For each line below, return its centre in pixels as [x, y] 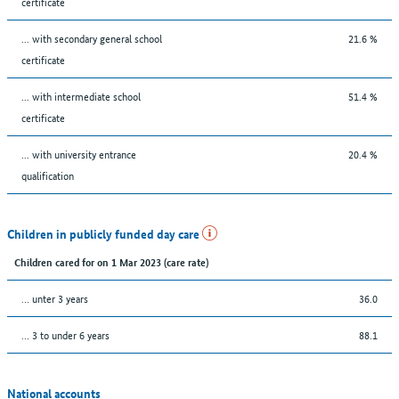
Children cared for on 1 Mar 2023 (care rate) [111, 261]
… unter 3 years [55, 297]
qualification [48, 175]
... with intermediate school [81, 95]
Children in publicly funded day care [105, 233]
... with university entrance [79, 153]
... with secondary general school [92, 37]
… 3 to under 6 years [65, 334]
